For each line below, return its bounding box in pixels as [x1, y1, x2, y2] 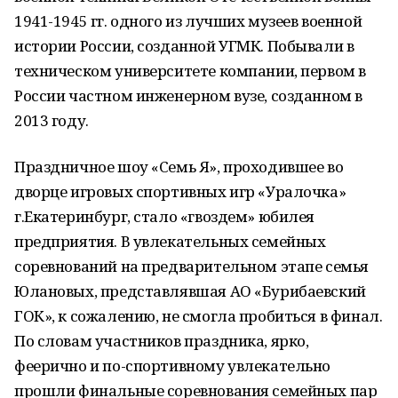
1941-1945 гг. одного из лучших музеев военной [14, 11, 362, 31]
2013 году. [14, 110, 89, 131]
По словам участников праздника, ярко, [14, 330, 309, 351]
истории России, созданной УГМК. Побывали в [14, 36, 354, 56]
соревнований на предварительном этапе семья [14, 256, 369, 276]
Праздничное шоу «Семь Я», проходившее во [14, 156, 344, 177]
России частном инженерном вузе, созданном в [14, 85, 362, 106]
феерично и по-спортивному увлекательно [14, 355, 331, 376]
